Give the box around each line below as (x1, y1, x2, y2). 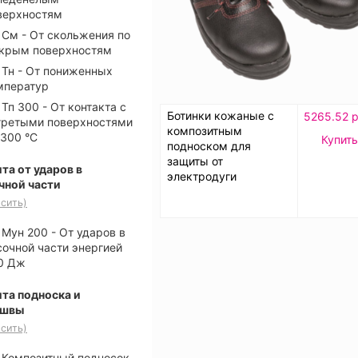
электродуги (167, 169, 237, 183)
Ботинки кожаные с (167, 108, 274, 122)
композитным (167, 123, 242, 137)
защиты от (167, 153, 223, 168)
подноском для (167, 138, 251, 153)
